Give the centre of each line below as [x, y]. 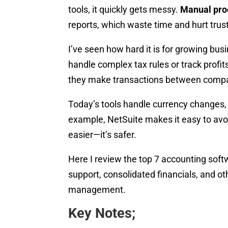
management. [97, 189]
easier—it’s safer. [103, 134]
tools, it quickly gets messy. [124, 9]
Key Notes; [102, 213]
